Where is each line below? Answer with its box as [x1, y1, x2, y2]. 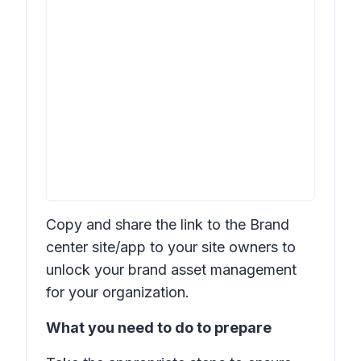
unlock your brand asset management [46, 261, 297, 278]
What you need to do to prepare [46, 319, 272, 336]
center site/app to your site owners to [46, 239, 296, 255]
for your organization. [46, 284, 189, 301]
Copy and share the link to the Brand [46, 216, 289, 233]
